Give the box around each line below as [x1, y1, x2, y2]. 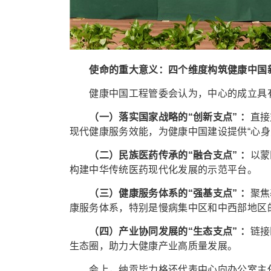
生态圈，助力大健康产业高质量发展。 [69, 241, 238, 251]
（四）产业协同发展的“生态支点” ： [89, 226, 250, 237]
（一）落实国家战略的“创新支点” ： [89, 112, 250, 122]
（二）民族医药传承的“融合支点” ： [89, 150, 250, 160]
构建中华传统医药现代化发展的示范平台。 [69, 165, 258, 175]
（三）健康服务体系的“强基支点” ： [89, 188, 250, 198]
